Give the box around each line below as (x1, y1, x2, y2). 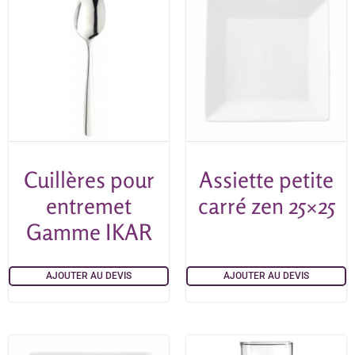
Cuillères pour (23, 166, 155, 193)
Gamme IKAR (25, 218, 152, 246)
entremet (46, 192, 132, 219)
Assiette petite (199, 166, 334, 193)
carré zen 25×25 (197, 192, 335, 219)
